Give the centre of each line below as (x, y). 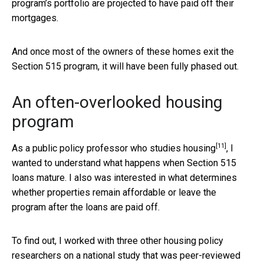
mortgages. (35, 18)
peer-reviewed (210, 255)
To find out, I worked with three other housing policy (118, 240)
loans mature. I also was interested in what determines (124, 177)
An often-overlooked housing (117, 102)
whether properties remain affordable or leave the (114, 192)
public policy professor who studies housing (124, 148)
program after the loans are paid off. (86, 207)
